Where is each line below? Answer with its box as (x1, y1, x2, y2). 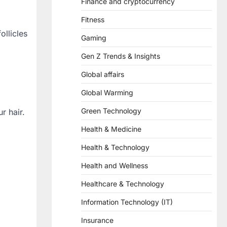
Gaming (81, 33, 106, 42)
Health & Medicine (81, 125, 141, 133)
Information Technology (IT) (81, 198, 173, 206)
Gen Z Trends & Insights (81, 52, 160, 60)
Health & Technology (81, 143, 149, 152)
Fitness (81, 15, 104, 24)
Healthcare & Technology (81, 179, 164, 188)
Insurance (81, 216, 113, 224)
